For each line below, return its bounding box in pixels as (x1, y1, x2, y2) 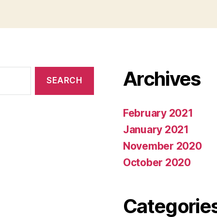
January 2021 (123, 123, 189, 136)
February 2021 (123, 107, 193, 119)
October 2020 (123, 156, 191, 169)
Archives (123, 66, 201, 91)
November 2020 (123, 139, 202, 152)
